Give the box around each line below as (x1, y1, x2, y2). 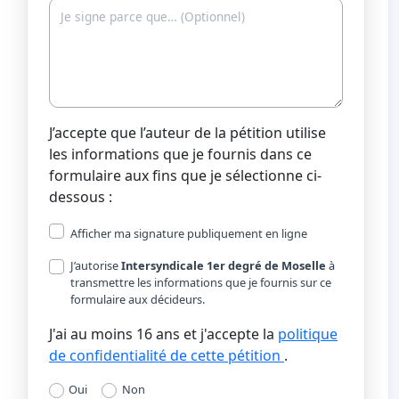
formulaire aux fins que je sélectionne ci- (49, 166, 322, 186)
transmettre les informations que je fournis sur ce (70, 274, 331, 291)
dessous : (49, 187, 112, 208)
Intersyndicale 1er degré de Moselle (121, 257, 326, 274)
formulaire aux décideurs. (70, 291, 205, 308)
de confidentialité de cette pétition (49, 346, 284, 366)
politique (278, 324, 338, 345)
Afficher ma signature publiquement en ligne (70, 225, 307, 242)
